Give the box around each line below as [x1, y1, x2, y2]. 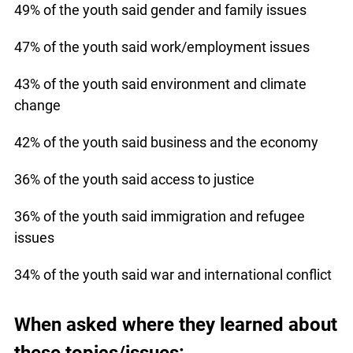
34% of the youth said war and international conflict [13, 266, 332, 284]
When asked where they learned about [13, 313, 337, 336]
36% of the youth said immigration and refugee [13, 208, 305, 225]
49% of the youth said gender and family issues [13, 2, 307, 19]
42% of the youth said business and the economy [13, 134, 318, 151]
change [13, 97, 61, 114]
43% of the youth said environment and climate [13, 76, 307, 93]
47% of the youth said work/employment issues [13, 39, 310, 56]
